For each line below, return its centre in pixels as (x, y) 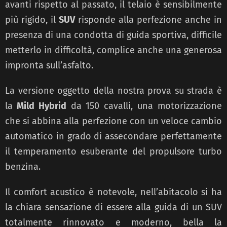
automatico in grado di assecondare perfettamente (113, 137)
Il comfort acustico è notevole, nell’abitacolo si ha (113, 192)
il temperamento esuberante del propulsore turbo (113, 152)
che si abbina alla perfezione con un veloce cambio (113, 121)
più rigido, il (32, 20)
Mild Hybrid (40, 106)
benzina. (23, 167)
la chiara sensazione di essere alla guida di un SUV (113, 207)
